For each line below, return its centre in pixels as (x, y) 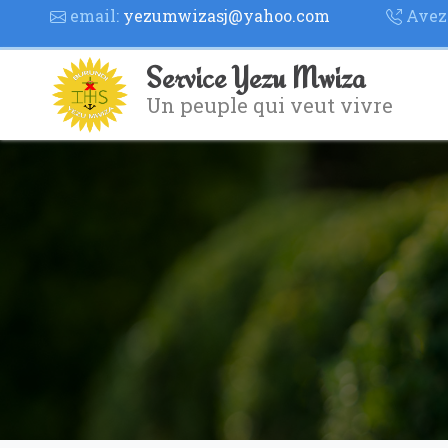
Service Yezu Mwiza (255, 77)
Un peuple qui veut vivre (269, 104)
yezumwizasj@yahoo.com (226, 15)
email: (94, 15)
